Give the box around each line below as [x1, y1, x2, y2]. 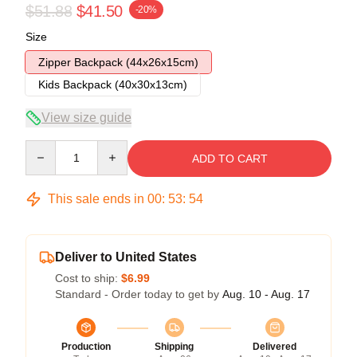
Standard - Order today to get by [55, 287, 222, 300]
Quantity [25, 140, 67, 154]
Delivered [253, 340, 296, 352]
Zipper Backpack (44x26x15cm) [38, 55, 198, 69]
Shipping [155, 340, 194, 352]
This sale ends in [45, 191, 147, 206]
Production [61, 340, 111, 352]
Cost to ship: [55, 271, 121, 284]
